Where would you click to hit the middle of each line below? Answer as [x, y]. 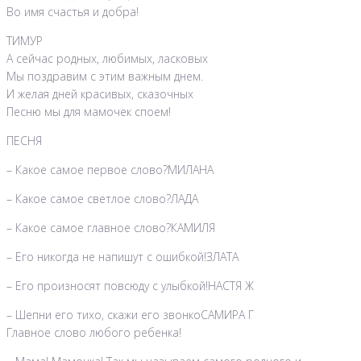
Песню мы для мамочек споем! [89, 112]
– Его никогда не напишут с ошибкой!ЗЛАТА [122, 257]
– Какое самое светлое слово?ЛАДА [102, 199]
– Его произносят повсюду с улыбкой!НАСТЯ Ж [130, 286]
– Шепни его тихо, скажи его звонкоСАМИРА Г [130, 315]
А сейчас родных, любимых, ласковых [107, 59]
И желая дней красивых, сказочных [100, 94]
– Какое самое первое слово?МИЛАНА [110, 170]
